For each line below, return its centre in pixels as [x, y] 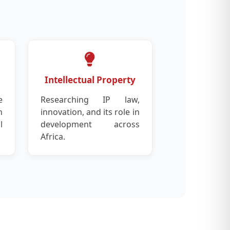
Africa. [53, 137]
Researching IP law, [90, 100]
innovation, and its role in [90, 112]
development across [90, 124]
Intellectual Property [90, 80]
